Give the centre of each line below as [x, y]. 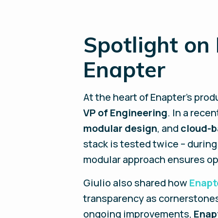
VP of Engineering [126, 113]
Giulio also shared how [136, 183]
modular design [120, 128]
